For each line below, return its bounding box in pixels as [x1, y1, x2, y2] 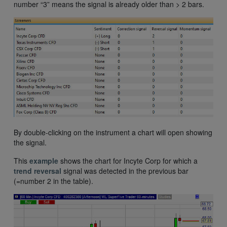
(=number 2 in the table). [14, 176, 93, 186]
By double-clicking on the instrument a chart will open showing [14, 127, 212, 138]
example [29, 156, 60, 166]
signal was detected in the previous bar [61, 166, 188, 176]
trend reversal [14, 166, 61, 176]
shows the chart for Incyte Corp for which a [60, 156, 198, 166]
